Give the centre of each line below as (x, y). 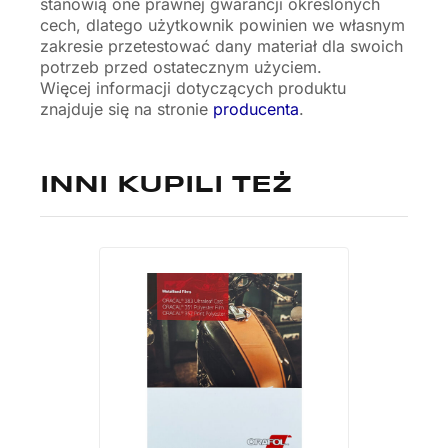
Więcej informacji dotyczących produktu (193, 87)
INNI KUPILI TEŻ (166, 185)
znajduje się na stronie (126, 108)
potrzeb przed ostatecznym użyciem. (181, 66)
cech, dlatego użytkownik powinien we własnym (222, 24)
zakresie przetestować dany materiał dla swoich (221, 45)
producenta (256, 108)
